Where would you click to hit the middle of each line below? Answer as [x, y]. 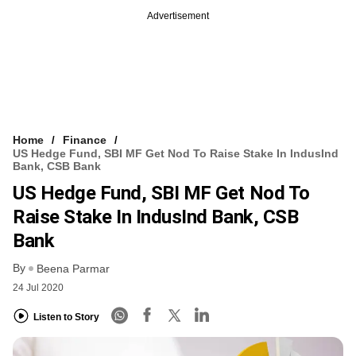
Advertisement [178, 15]
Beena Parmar [73, 269]
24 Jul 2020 [38, 288]
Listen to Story [66, 317]
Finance [85, 139]
